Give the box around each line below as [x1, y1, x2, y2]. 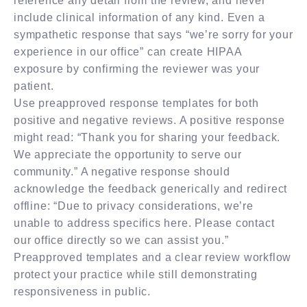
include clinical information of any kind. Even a [14, 11, 265, 23]
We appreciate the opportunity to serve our [14, 148, 242, 160]
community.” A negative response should [14, 165, 230, 177]
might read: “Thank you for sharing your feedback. [14, 131, 281, 143]
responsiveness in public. [14, 285, 151, 297]
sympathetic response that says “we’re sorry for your [14, 28, 293, 40]
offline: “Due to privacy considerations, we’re [14, 199, 254, 212]
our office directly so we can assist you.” [14, 234, 229, 246]
